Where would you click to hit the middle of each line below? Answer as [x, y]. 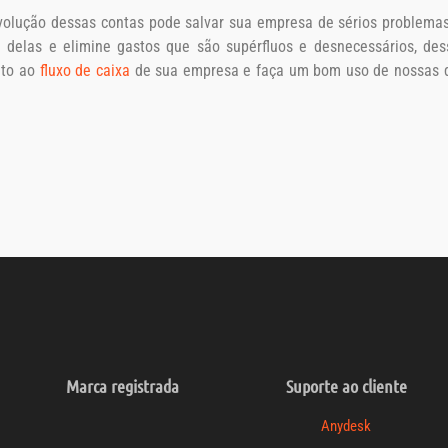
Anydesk [346, 425]
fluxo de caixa [84, 71]
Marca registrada [122, 385]
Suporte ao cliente [346, 385]
